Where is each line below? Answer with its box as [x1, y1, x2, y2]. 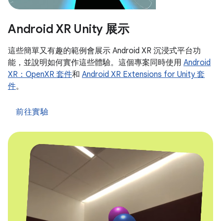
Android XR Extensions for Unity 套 [82, 70, 205, 79]
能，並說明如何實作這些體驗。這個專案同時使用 [8, 58, 184, 68]
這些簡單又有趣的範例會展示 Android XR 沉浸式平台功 [8, 46, 201, 56]
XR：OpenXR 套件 [8, 70, 72, 79]
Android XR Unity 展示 [8, 22, 129, 37]
